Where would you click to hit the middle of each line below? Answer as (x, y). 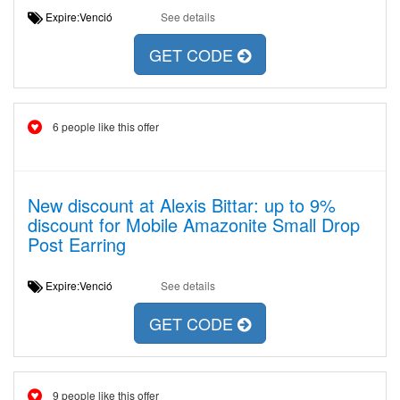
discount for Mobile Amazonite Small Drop (194, 225)
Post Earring (77, 244)
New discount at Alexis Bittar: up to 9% (182, 205)
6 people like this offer (106, 126)
